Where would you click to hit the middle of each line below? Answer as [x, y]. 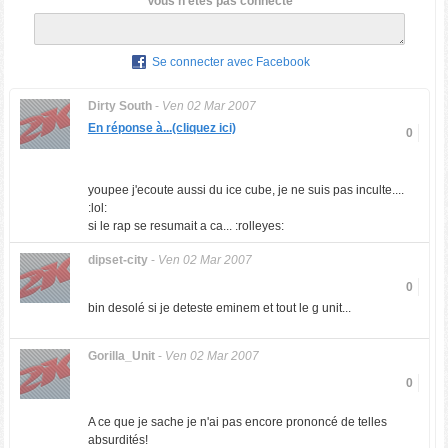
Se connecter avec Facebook [231, 62]
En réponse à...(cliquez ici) [161, 128]
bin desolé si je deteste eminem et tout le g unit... [219, 308]
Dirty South [119, 106]
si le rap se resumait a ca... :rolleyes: [185, 226]
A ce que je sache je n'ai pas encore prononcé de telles [237, 422]
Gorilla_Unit [121, 356]
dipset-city [117, 260]
